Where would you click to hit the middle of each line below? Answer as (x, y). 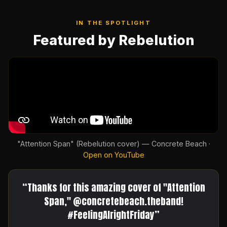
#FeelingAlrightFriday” (113, 215)
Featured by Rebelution (113, 40)
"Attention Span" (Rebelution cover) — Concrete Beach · (113, 143)
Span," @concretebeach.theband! (113, 201)
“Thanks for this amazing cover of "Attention (113, 188)
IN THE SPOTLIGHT (113, 23)
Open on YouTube (113, 155)
